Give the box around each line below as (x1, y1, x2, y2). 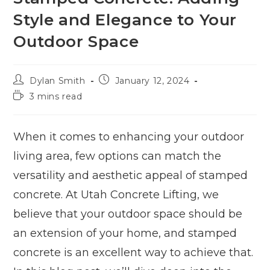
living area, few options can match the (13, 149, 222, 163)
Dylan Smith (30, 75, 86, 86)
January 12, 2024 (115, 75, 190, 86)
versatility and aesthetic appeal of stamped (13, 168, 248, 182)
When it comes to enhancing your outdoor (13, 130, 245, 143)
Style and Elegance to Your (13, 10, 237, 30)
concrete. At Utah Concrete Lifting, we (13, 187, 219, 201)
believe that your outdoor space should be (13, 207, 243, 221)
